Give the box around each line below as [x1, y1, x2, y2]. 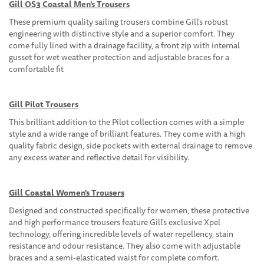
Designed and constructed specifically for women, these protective [9, 204, 249, 217]
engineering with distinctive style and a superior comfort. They [9, 27, 235, 41]
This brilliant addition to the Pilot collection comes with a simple [9, 115, 244, 129]
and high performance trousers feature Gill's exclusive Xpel [9, 216, 220, 229]
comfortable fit [9, 62, 64, 76]
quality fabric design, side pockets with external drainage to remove [9, 139, 252, 153]
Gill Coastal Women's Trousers [9, 186, 124, 200]
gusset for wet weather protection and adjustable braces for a [9, 51, 229, 64]
